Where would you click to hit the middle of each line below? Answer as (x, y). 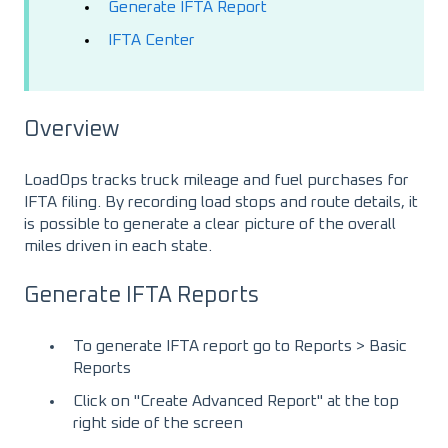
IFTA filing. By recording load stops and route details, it (221, 202)
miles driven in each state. (120, 246)
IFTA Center (151, 40)
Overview (71, 129)
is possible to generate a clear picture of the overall (210, 224)
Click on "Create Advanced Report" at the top (236, 401)
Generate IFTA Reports (141, 295)
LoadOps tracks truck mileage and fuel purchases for (216, 180)
